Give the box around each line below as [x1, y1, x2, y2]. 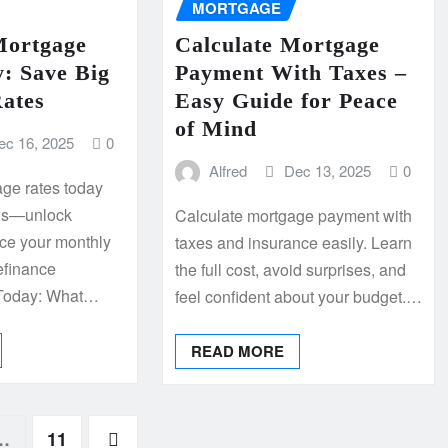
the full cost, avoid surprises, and [174, 257, 406, 281]
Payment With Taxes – [174, 59, 407, 85]
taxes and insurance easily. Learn [174, 230, 412, 254]
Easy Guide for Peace [174, 87, 398, 113]
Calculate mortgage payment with [174, 203, 412, 227]
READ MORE [190, 339, 284, 362]
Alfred [209, 159, 248, 181]
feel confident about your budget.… [174, 284, 422, 308]
